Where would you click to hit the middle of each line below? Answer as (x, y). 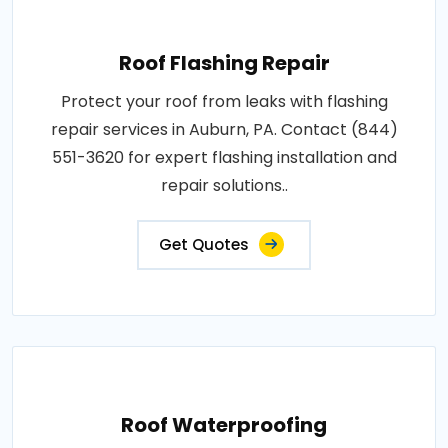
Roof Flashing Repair (224, 63)
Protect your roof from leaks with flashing (224, 101)
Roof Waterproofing (224, 425)
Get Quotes (204, 244)
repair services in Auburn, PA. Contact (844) (224, 129)
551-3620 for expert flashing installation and (224, 157)
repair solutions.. (224, 185)
